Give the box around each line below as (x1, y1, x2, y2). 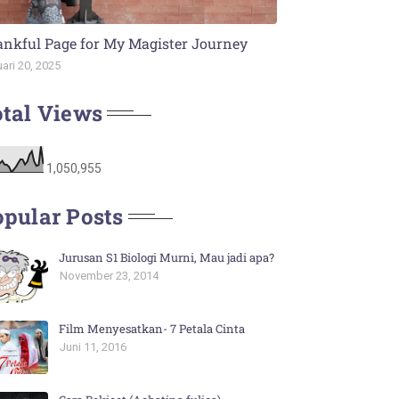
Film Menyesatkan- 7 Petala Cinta (59, 320, 246, 337)
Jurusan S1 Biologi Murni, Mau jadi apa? (59, 248, 275, 265)
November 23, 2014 (60, 268, 159, 282)
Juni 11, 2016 (60, 339, 127, 354)
